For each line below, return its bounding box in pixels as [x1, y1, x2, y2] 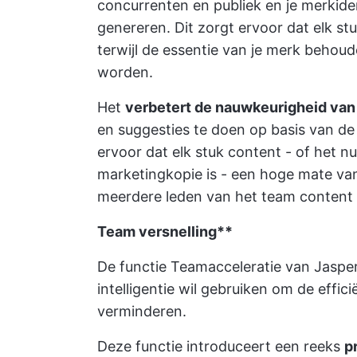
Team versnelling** [97, 223, 233, 241]
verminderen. [97, 303, 186, 320]
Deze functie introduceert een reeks [97, 338, 344, 355]
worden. [97, 64, 153, 81]
